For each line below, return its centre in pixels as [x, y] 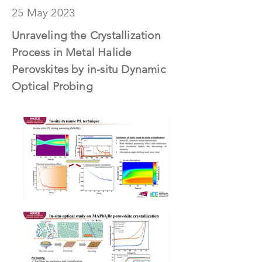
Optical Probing [52, 86]
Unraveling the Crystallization [86, 35]
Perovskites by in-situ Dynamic [89, 69]
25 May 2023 [44, 13]
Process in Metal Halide [72, 52]
